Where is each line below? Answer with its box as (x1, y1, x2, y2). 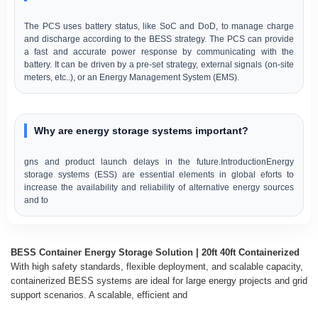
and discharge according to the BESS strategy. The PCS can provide (24, 33, 294, 43)
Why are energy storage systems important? (33, 125, 248, 137)
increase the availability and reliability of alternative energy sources (24, 182, 294, 192)
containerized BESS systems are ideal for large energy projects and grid (11, 275, 307, 286)
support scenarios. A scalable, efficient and (11, 289, 187, 300)
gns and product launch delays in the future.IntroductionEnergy (24, 157, 294, 167)
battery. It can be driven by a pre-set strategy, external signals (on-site (24, 59, 294, 69)
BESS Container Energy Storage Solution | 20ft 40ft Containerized (11, 246, 300, 258)
